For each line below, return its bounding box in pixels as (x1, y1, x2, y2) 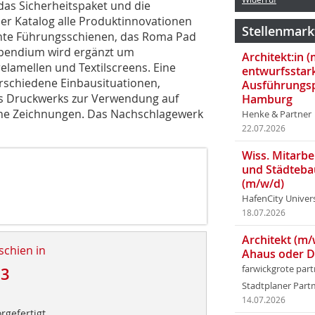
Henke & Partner (242, 108, 311, 120)
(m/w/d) (242, 176, 284, 191)
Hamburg (242, 91, 292, 107)
